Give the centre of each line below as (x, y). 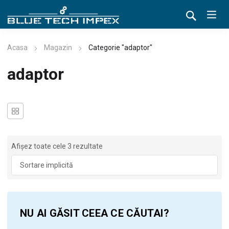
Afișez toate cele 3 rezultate (57, 146)
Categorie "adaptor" (120, 48)
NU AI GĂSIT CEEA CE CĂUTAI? (95, 213)
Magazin (58, 48)
